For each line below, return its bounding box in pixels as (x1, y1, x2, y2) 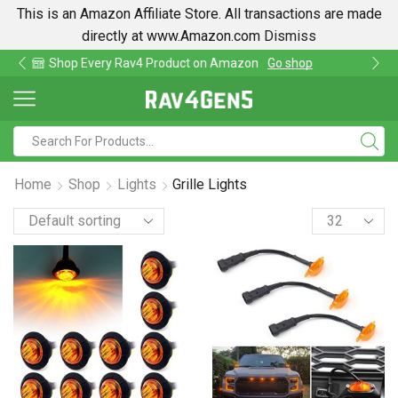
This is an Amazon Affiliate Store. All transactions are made (16, 5, 382, 22)
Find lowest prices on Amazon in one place (116, 56, 354, 70)
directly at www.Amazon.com (82, 28, 264, 44)
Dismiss (264, 28, 316, 44)
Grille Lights (172, 176, 247, 193)
